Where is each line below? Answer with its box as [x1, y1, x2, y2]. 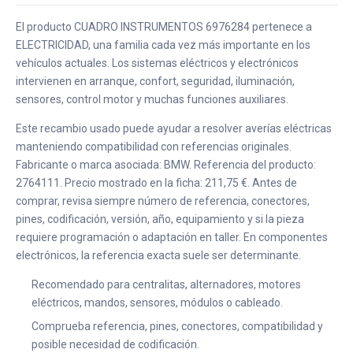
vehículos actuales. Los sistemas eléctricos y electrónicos [16, 57, 299, 69]
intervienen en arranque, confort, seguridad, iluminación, [16, 75, 295, 87]
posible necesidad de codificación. [32, 338, 199, 351]
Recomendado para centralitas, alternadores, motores [32, 278, 301, 291]
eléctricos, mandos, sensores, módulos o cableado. [32, 296, 283, 309]
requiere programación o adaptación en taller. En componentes [16, 231, 328, 243]
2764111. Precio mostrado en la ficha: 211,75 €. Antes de [16, 176, 297, 189]
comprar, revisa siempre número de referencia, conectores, [16, 195, 310, 207]
